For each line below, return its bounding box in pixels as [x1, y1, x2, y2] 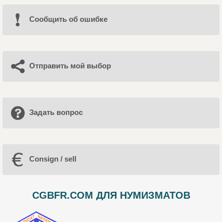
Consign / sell [29, 155, 76, 164]
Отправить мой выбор [29, 61, 111, 70]
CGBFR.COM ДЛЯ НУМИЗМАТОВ [32, 189, 190, 201]
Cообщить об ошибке [29, 15, 108, 24]
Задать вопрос [29, 108, 83, 117]
